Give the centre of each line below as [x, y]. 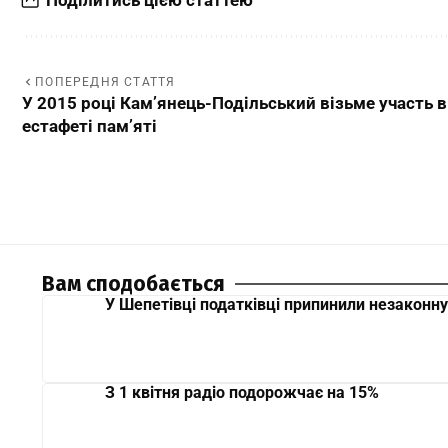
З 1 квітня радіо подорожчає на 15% [242, 392]
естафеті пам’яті [89, 125]
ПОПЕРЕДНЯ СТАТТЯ [105, 81]
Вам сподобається [133, 283]
